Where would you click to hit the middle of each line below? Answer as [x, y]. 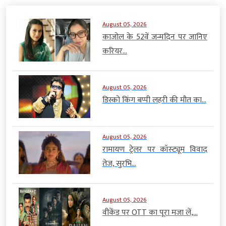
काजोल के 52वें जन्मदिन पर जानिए [155, 37]
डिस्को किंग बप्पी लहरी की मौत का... [154, 100]
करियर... [115, 51]
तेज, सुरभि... [119, 163]
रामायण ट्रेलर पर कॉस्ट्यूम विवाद [155, 149]
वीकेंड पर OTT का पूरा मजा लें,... [150, 213]
